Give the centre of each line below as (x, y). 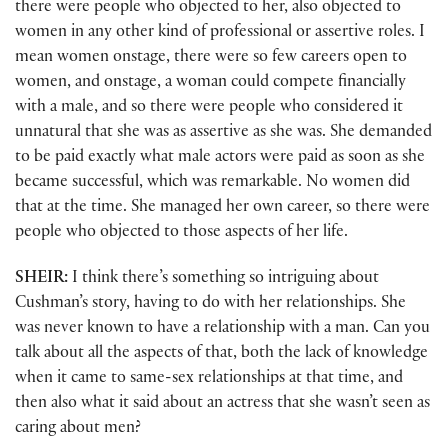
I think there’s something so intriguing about (223, 280)
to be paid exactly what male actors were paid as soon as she (220, 158)
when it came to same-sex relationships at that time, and (209, 380)
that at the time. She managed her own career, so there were (222, 208)
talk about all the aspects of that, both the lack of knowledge (221, 355)
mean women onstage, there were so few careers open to (211, 58)
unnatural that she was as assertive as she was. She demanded (223, 133)
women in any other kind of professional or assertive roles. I (220, 33)
